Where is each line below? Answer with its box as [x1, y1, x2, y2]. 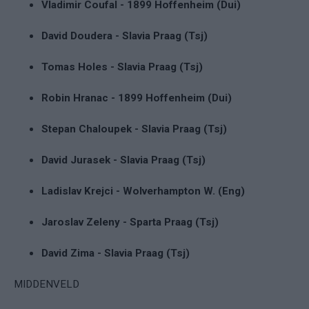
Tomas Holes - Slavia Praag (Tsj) [41, 60, 203, 73]
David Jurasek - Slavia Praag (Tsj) [41, 153, 206, 166]
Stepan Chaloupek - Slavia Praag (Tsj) [41, 122, 227, 135]
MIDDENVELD [14, 277, 79, 290]
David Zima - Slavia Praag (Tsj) [41, 246, 190, 259]
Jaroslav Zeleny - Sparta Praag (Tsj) [41, 215, 219, 228]
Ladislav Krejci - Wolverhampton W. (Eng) [41, 184, 245, 197]
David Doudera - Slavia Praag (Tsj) [41, 29, 208, 42]
